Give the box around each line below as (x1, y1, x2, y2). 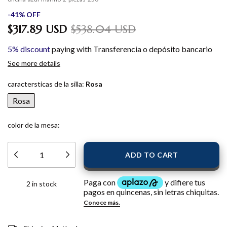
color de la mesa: (8, 120, 60, 129)
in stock (30, 179, 57, 188)
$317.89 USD (8, 22, 67, 36)
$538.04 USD (71, 22, 136, 36)
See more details (8, 58, 60, 67)
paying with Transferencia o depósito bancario (50, 44, 212, 54)
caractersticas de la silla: (8, 79, 86, 88)
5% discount (8, 44, 50, 54)
